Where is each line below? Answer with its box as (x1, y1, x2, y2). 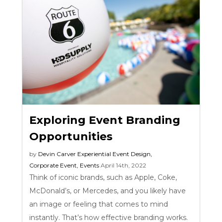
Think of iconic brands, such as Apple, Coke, (29, 172, 177, 182)
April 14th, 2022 (101, 161, 147, 169)
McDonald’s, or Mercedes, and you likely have (29, 186, 186, 195)
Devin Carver (38, 150, 76, 158)
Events (80, 161, 100, 169)
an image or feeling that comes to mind (29, 199, 168, 209)
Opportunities (29, 129, 113, 143)
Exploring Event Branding (29, 113, 181, 127)
